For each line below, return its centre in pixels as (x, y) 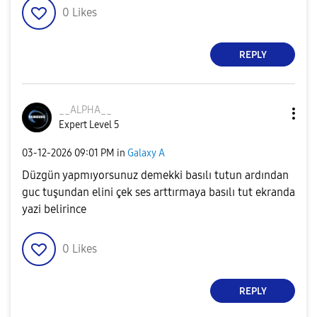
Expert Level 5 (89, 125)
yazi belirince (54, 209)
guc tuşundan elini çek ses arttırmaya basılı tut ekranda (158, 192)
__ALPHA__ (85, 110)
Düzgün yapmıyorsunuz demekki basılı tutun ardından (155, 175)
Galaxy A (146, 153)
